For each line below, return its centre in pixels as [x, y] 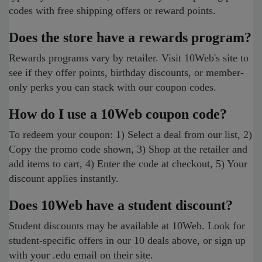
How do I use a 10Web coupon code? [118, 114]
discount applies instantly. [64, 178]
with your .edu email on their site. [81, 255]
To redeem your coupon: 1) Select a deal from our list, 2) [130, 135]
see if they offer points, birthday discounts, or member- [126, 73]
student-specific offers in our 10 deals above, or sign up [127, 240]
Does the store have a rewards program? [130, 37]
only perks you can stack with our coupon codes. [113, 87]
